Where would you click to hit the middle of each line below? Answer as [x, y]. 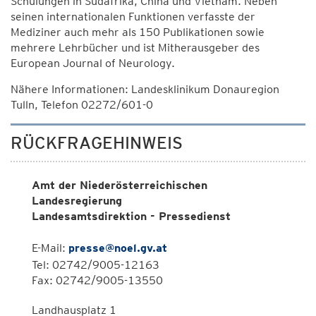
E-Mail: [50, 248]
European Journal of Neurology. [93, 63]
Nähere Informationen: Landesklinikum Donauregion [145, 89]
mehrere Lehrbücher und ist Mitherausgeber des [135, 48]
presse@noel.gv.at [118, 248]
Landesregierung [77, 201]
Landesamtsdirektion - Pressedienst [131, 216]
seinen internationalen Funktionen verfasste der [133, 17]
